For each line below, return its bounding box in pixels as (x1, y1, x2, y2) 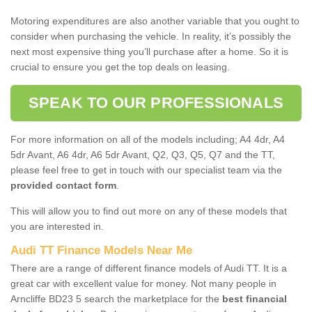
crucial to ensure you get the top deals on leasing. (10, 61, 230, 72)
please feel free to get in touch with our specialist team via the (10, 164, 282, 175)
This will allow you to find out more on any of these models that (10, 205, 287, 217)
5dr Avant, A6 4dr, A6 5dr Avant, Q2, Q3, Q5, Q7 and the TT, (10, 148, 275, 160)
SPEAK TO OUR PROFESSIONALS (29, 93, 283, 111)
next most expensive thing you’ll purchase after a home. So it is (10, 45, 288, 57)
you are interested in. (10, 220, 104, 232)
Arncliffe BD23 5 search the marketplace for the (10, 292, 222, 304)
